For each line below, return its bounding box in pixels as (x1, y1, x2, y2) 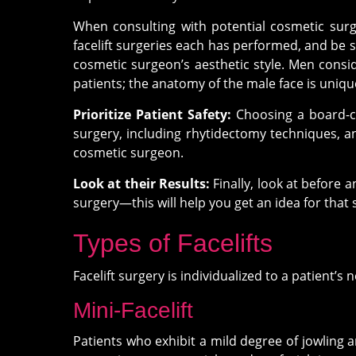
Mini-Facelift (73, 298, 193, 323)
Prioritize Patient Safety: (73, 106, 231, 123)
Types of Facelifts (73, 229, 273, 257)
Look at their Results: (73, 175, 210, 192)
